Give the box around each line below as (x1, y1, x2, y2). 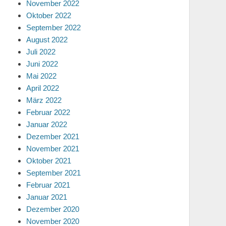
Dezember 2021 (26, 132, 79, 141)
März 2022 (26, 96, 62, 104)
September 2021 (26, 168, 81, 177)
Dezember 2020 (26, 205, 79, 213)
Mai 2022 (26, 72, 56, 80)
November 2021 (26, 144, 79, 153)
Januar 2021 (26, 193, 67, 201)
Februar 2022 (26, 108, 70, 117)
